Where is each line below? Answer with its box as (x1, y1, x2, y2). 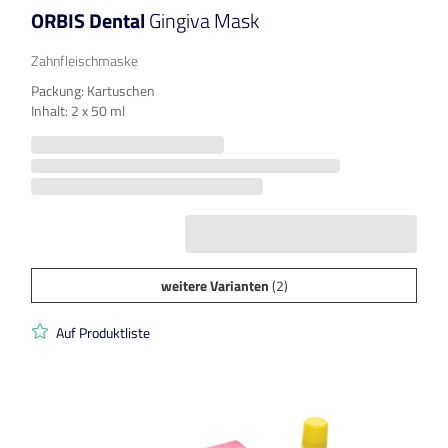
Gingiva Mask (149, 5, 259, 37)
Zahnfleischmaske (31, 50, 138, 72)
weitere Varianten (160, 275, 269, 297)
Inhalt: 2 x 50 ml (31, 100, 125, 122)
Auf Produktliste (56, 322, 150, 344)
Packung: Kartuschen (31, 80, 155, 102)
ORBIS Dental (31, 5, 149, 37)
